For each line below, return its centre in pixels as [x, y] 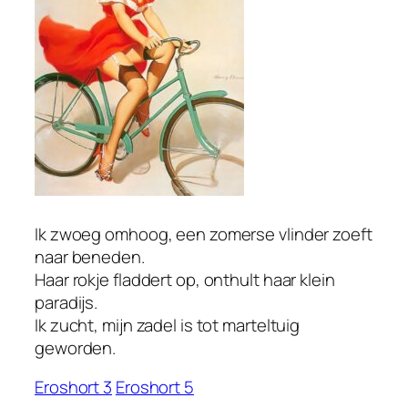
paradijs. [66, 302]
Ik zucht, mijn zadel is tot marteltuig [168, 325]
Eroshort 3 [74, 388]
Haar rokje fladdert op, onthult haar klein [185, 279]
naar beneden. [90, 256]
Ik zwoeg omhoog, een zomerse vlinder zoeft [204, 234]
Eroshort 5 [154, 388]
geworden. [76, 347]
